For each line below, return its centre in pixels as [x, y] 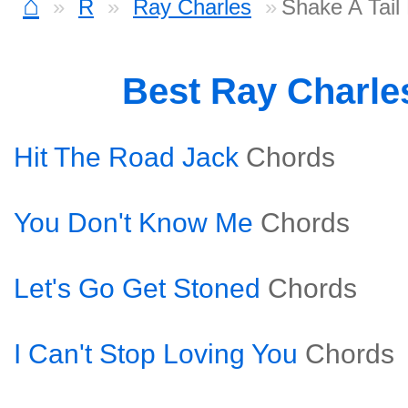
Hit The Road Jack [126, 157]
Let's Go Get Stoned [137, 288]
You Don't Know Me [133, 223]
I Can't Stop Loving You [156, 354]
